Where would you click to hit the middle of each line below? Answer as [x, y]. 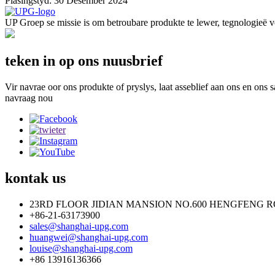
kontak [27, 178]
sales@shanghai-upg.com [79, 226]
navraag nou [29, 98]
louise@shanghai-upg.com [81, 248]
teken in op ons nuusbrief [84, 61]
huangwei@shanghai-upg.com [89, 237]
